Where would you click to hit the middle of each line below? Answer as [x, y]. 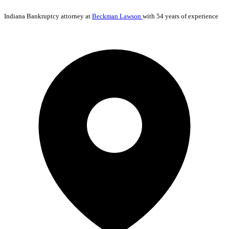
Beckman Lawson [117, 16]
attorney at [76, 16]
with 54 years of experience [180, 16]
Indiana [15, 16]
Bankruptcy [43, 16]
